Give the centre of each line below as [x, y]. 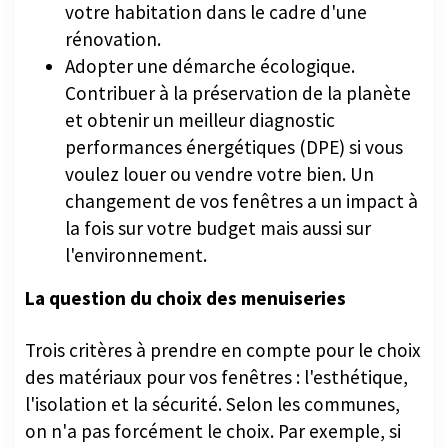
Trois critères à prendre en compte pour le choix [223, 349]
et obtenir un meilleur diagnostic [200, 119]
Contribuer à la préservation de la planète [238, 92]
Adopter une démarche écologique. [210, 65]
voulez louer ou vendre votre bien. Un [219, 173]
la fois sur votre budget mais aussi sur [218, 227]
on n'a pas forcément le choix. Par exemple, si [213, 430]
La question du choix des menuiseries [185, 297]
